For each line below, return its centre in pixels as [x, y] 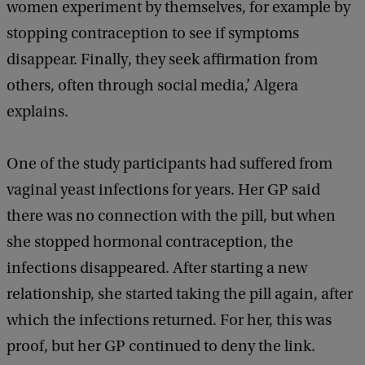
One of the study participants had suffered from [169, 164]
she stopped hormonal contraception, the [150, 242]
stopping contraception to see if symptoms [153, 34]
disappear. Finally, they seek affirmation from [162, 60]
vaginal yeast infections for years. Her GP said [163, 190]
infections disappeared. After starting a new [157, 268]
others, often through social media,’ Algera [152, 86]
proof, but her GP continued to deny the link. [161, 347]
